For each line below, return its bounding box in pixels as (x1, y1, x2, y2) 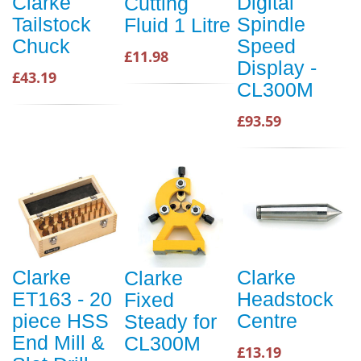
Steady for (124, 310, 217, 333)
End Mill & (12, 331, 105, 355)
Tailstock (12, 13, 91, 36)
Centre (237, 309, 297, 333)
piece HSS (12, 309, 109, 333)
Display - (237, 56, 317, 80)
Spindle (237, 13, 305, 36)
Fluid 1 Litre (124, 14, 230, 36)
